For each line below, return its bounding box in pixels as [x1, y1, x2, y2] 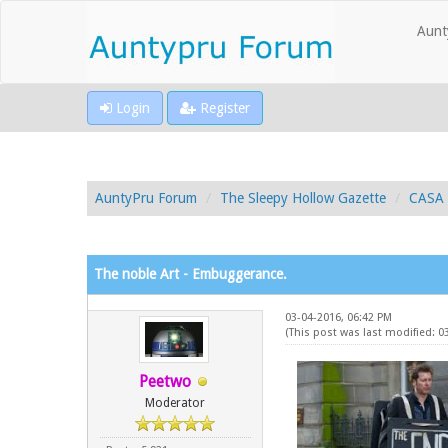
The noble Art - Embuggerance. [94, 266, 287, 282]
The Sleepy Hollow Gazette [220, 190, 386, 206]
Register [196, 100, 250, 116]
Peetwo [139, 372, 192, 391]
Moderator [145, 396, 206, 410]
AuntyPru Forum [95, 190, 197, 206]
